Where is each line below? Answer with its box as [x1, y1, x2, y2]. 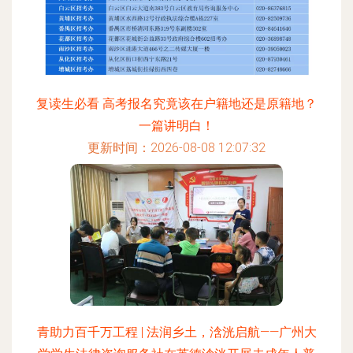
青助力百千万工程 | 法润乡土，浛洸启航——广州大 [36, 325, 317, 340]
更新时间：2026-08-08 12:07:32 [87, 140, 266, 155]
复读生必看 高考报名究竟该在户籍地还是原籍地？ [36, 96, 317, 111]
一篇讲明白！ [139, 118, 214, 133]
